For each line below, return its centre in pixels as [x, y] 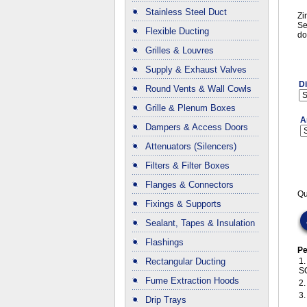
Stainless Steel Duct [186, 12]
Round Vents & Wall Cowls [198, 89]
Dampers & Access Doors [197, 127]
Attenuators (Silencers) [191, 147]
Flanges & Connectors [189, 185]
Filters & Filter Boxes [187, 166]
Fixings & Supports [183, 204]
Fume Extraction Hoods [192, 281]
